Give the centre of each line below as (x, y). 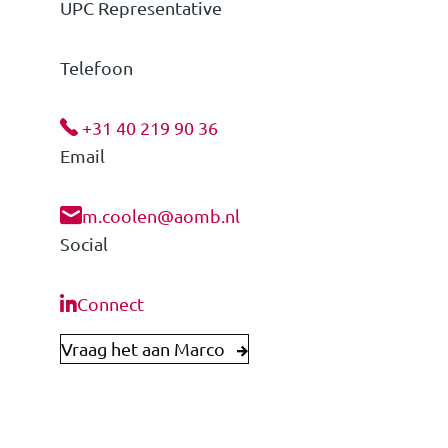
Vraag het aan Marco (143, 348)
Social (84, 243)
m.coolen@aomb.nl (161, 215)
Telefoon (96, 67)
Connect (110, 303)
